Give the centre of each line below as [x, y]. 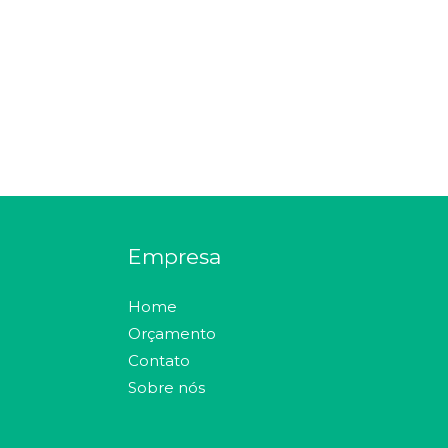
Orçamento [171, 333]
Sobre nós [166, 387]
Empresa [174, 256]
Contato [158, 360]
